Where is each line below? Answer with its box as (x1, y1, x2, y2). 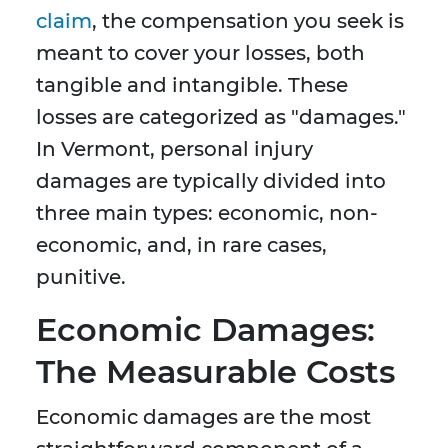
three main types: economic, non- (36, 201, 378, 226)
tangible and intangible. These (36, 73, 348, 98)
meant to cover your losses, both (36, 41, 365, 66)
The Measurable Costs (36, 352, 395, 392)
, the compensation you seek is (92, 9, 404, 34)
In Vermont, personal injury (36, 137, 313, 162)
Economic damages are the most (36, 405, 371, 430)
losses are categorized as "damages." (36, 105, 406, 130)
